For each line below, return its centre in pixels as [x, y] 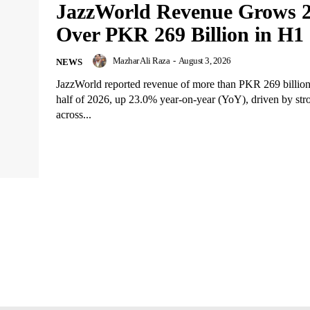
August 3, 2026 [204, 61]
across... [74, 115]
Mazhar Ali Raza [141, 61]
